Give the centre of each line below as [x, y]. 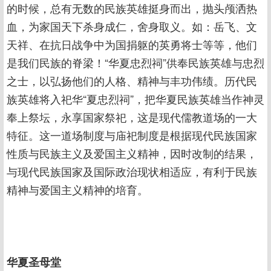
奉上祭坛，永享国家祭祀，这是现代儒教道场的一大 [132, 117]
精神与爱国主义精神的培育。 [77, 189]
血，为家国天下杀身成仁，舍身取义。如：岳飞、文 [132, 26]
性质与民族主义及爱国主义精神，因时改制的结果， [132, 153]
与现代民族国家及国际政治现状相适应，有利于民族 [132, 171]
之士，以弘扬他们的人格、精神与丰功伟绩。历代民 [132, 80]
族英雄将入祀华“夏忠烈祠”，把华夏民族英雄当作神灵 [135, 99]
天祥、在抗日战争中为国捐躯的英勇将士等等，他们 [132, 44]
